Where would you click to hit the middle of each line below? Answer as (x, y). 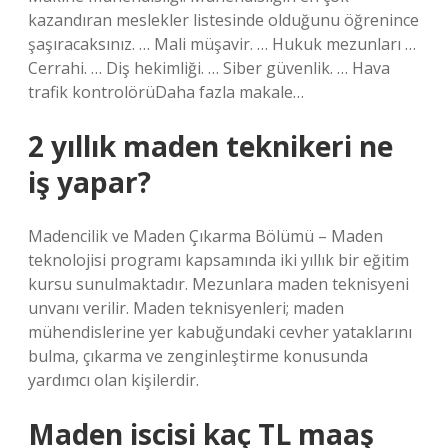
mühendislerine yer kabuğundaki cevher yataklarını (220, 332)
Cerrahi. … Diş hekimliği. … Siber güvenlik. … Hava (209, 68)
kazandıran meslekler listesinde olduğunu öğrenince (223, 20)
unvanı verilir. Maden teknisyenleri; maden (186, 308)
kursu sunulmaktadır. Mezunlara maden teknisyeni (218, 284)
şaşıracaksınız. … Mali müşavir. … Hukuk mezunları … (222, 44)
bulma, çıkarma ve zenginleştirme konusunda (198, 356)
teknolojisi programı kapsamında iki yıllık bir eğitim (218, 260)
